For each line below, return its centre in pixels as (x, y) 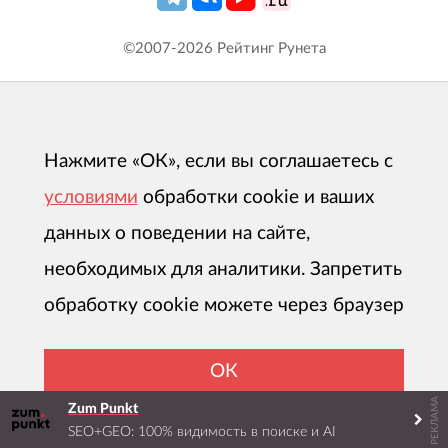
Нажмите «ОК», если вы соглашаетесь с (218, 162)
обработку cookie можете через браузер (223, 306)
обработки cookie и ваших (258, 198)
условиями (90, 198)
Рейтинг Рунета (269, 48)
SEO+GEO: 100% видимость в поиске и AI (202, 431)
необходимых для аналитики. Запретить (222, 270)
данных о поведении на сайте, (176, 234)
